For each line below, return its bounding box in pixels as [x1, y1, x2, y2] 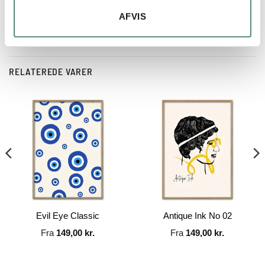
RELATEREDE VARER [9, 65, 93, 77]
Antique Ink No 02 [163, 210, 232, 221]
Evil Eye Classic [36, 210, 99, 221]
